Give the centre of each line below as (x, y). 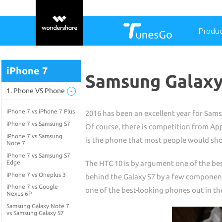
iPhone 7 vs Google (32, 187)
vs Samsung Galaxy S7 (35, 213)
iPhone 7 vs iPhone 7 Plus (41, 111)
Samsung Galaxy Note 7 (38, 206)
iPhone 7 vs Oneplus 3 (36, 174)
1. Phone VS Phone (36, 91)
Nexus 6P (19, 194)
